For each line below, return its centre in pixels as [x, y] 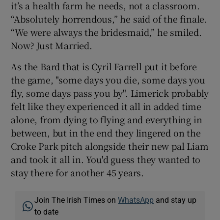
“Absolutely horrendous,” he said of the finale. [109, 18]
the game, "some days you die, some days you [108, 79]
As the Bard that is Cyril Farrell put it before [104, 66]
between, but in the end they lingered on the [106, 132]
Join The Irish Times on [76, 200]
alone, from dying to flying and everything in [107, 119]
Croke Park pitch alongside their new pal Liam [110, 146]
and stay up [175, 200]
